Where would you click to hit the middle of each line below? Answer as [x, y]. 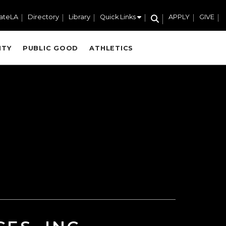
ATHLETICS [111, 48]
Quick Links [118, 17]
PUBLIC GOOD [50, 48]
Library [79, 17]
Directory [43, 17]
